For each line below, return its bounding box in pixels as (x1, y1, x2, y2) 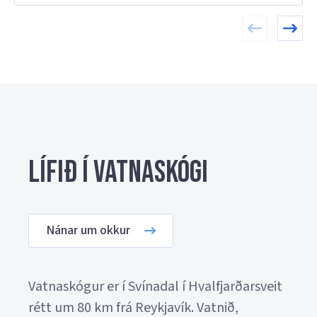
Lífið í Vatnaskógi (28, 154, 208, 191)
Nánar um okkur (46, 221, 130, 239)
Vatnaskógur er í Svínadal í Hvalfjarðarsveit (28, 277, 282, 296)
